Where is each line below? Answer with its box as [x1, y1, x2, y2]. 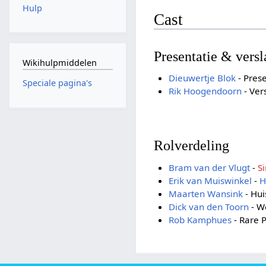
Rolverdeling [154, 137, 230, 154]
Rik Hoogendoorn [168, 84, 242, 97]
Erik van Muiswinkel [168, 174, 252, 186]
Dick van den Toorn [168, 200, 249, 213]
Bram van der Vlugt [168, 161, 250, 173]
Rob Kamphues [168, 213, 232, 226]
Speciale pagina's [22, 77, 92, 89]
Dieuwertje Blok [168, 71, 236, 84]
